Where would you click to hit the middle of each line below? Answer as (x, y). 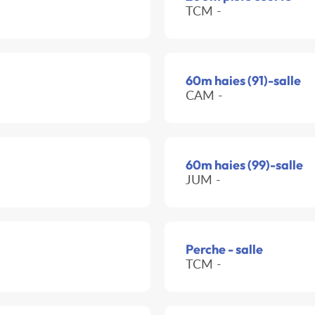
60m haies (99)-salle (244, 165)
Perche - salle (224, 250)
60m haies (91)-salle (243, 81)
